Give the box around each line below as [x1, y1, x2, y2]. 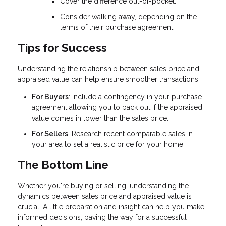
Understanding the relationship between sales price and [18, 64, 199, 73]
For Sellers [32, 130, 68, 138]
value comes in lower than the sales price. [32, 114, 168, 122]
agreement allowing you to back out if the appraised [32, 103, 202, 111]
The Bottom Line [18, 158, 108, 172]
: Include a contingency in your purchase [69, 92, 202, 101]
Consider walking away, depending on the [60, 13, 197, 21]
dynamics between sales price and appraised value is [18, 192, 192, 201]
